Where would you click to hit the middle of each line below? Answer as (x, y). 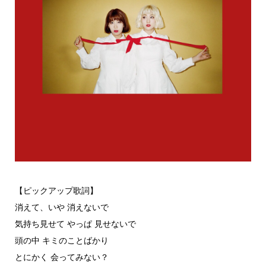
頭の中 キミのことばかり (61, 240)
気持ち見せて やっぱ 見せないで (75, 223)
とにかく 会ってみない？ (61, 256)
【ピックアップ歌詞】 (56, 190)
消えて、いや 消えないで (61, 207)
